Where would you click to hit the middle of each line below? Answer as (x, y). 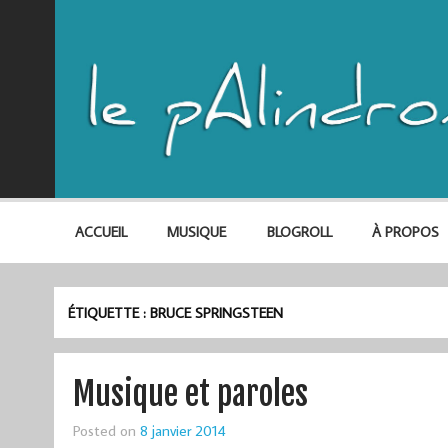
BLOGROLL (299, 232)
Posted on (106, 429)
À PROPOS (405, 232)
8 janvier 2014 (182, 429)
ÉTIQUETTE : (109, 312)
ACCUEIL (100, 232)
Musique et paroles (190, 393)
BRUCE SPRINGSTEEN (217, 312)
